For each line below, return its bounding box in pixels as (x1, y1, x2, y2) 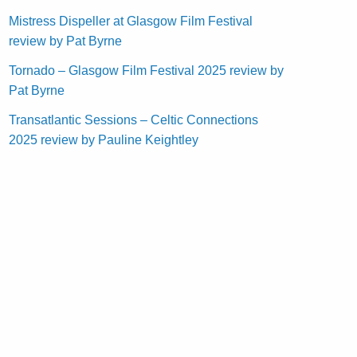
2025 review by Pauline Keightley (9, 132, 199, 147)
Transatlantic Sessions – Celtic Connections (9, 112, 259, 127)
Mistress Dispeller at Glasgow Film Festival (9, 14, 253, 28)
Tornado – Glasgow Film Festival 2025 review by (9, 63, 284, 77)
